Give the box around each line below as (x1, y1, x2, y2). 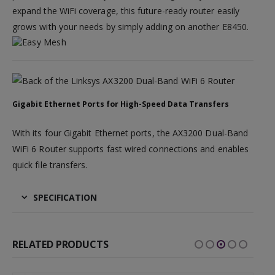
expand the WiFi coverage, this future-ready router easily (12, 5, 239, 17)
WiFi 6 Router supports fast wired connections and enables (12, 143, 249, 155)
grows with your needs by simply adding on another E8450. (12, 21, 249, 33)
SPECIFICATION (33, 192, 97, 204)
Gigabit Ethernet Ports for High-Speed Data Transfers (12, 99, 229, 110)
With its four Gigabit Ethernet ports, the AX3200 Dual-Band (12, 127, 249, 139)
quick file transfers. (12, 159, 88, 171)
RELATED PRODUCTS (12, 238, 109, 252)
